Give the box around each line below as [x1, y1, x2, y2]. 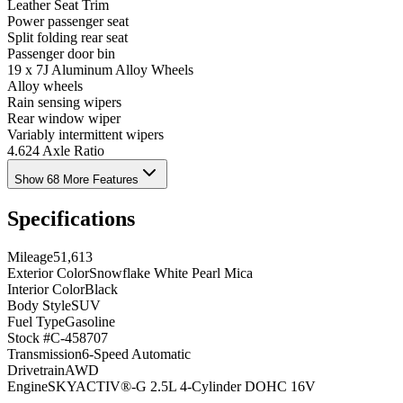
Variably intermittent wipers [7, 127, 164, 143]
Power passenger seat [7, 13, 129, 30]
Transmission [7, 346, 82, 363]
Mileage [7, 249, 53, 265]
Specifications [7, 207, 135, 231]
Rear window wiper [7, 111, 121, 127]
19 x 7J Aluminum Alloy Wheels [7, 62, 193, 78]
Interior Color [7, 282, 85, 298]
